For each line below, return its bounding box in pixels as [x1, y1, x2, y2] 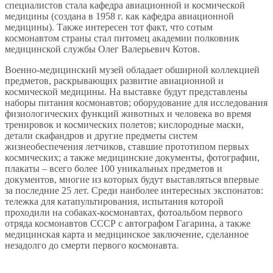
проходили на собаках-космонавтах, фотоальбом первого [5, 207, 243, 218]
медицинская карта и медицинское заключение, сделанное [5, 229, 249, 239]
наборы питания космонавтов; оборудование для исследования [5, 97, 268, 108]
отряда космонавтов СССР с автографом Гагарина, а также [5, 218, 250, 229]
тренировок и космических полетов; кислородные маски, [5, 119, 244, 130]
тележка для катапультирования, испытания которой [5, 196, 224, 207]
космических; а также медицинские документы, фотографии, [5, 152, 260, 163]
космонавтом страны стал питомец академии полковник [5, 32, 239, 43]
